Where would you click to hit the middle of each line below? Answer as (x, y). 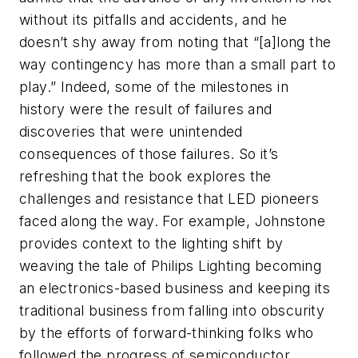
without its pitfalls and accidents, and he (153, 19)
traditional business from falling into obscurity (172, 310)
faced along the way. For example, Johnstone (173, 221)
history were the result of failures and (146, 109)
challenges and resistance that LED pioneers (169, 198)
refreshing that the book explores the (145, 176)
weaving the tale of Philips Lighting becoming (170, 265)
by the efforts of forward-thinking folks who (167, 332)
